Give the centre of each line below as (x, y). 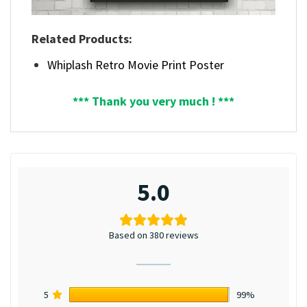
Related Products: (82, 39)
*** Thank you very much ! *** (153, 101)
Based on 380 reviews (153, 235)
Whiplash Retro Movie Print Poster (136, 65)
